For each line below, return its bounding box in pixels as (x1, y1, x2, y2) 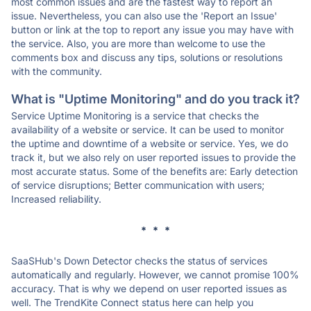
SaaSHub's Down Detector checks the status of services (11, 255, 267, 267)
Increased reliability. (11, 193, 101, 205)
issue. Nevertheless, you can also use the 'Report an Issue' (11, 10, 277, 22)
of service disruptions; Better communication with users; (11, 179, 264, 191)
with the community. (11, 65, 102, 77)
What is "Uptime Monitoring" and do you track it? (11, 92, 300, 106)
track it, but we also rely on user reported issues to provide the (11, 151, 296, 163)
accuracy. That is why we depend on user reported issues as (11, 283, 287, 294)
